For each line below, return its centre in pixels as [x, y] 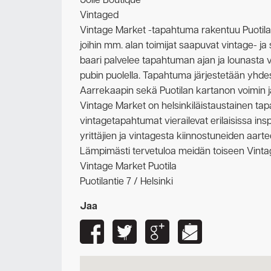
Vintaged [99, 15]
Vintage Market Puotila [128, 167]
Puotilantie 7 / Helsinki [126, 182]
